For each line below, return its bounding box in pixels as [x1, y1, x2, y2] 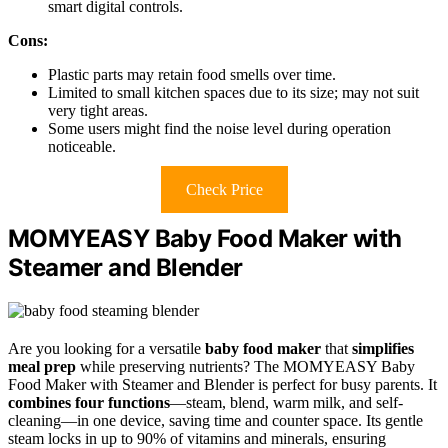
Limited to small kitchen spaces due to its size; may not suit [48, 84, 419, 102]
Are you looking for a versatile [8, 339, 205, 357]
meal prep [8, 357, 76, 375]
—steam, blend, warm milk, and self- [170, 393, 403, 411]
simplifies [352, 339, 414, 357]
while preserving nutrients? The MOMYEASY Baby [76, 357, 415, 375]
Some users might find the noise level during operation [48, 120, 391, 138]
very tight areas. [48, 102, 148, 120]
